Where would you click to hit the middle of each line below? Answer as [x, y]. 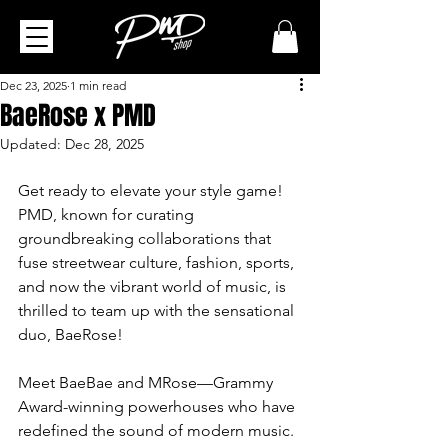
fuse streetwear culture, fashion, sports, [158, 263]
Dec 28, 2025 [104, 144]
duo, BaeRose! [70, 335]
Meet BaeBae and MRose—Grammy [147, 383]
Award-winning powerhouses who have [158, 407]
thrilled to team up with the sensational [158, 311]
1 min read [98, 86]
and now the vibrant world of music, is [154, 287]
